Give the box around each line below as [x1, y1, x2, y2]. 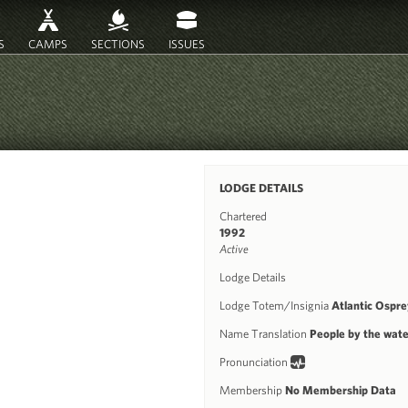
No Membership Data [285, 383, 396, 397]
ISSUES [168, 37, 205, 52]
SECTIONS [91, 37, 145, 52]
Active [219, 242, 249, 256]
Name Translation [219, 327, 310, 341]
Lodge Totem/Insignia [219, 299, 331, 312]
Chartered [219, 209, 267, 223]
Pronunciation [219, 355, 291, 369]
